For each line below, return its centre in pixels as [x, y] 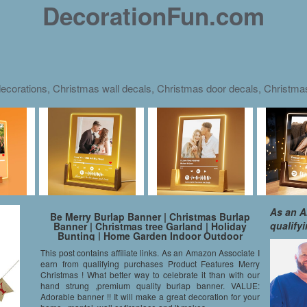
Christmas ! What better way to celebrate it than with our [150, 274]
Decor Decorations [150, 255]
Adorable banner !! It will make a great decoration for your [150, 296]
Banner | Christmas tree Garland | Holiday [150, 226]
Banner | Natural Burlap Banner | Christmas [150, 245]
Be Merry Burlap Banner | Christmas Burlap [150, 217]
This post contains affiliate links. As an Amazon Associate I [150, 253]
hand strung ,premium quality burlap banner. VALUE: [150, 285]
